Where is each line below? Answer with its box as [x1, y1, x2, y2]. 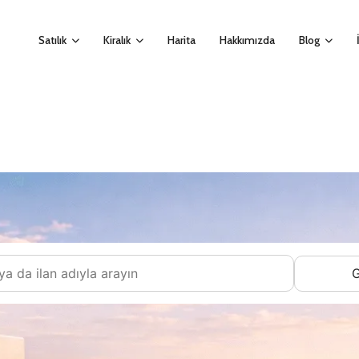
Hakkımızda [220, 32, 275, 47]
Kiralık [103, 32, 131, 47]
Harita [167, 32, 196, 47]
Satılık [38, 32, 67, 47]
